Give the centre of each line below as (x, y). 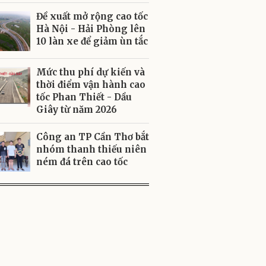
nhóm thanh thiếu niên (91, 149)
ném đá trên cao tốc (82, 162)
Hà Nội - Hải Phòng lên (91, 29)
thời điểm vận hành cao (91, 85)
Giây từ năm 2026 (77, 110)
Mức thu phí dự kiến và (91, 72)
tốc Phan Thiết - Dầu (84, 97)
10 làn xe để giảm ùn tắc (92, 41)
